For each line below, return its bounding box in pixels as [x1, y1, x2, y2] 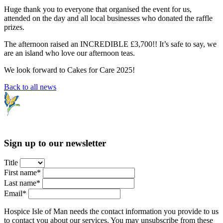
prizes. [4, 23, 24, 32]
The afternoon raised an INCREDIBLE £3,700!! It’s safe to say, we [4, 40, 217, 49]
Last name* [4, 178, 40, 187]
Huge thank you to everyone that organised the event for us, [4, 5, 192, 14]
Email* [4, 189, 26, 198]
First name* [4, 168, 41, 177]
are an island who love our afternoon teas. [4, 49, 135, 58]
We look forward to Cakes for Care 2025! [4, 66, 135, 75]
